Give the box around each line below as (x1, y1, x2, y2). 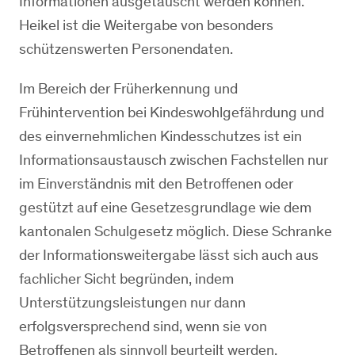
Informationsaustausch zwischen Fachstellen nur (19, 151, 328, 169)
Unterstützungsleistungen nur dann (19, 293, 246, 311)
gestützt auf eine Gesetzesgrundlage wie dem (19, 198, 311, 216)
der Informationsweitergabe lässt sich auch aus (19, 246, 319, 264)
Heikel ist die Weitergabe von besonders (19, 16, 273, 34)
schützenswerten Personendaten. (19, 40, 233, 58)
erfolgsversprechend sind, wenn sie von (19, 317, 267, 335)
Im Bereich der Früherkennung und (19, 79, 238, 97)
